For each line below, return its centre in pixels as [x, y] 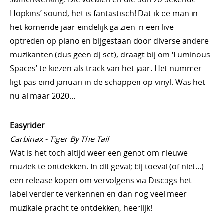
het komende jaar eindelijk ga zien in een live [92, 27]
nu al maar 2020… [43, 96]
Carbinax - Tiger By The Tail [59, 139]
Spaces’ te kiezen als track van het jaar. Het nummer [106, 68]
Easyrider [27, 125]
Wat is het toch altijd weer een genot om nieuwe [99, 153]
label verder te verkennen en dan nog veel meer [98, 194]
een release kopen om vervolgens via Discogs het [101, 180]
